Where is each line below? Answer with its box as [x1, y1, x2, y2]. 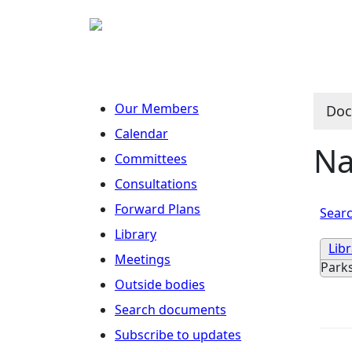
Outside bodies [115, 276, 205, 293]
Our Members [115, 100, 199, 117]
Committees [115, 150, 187, 167]
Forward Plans [115, 200, 200, 218]
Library [115, 225, 156, 243]
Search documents [115, 301, 226, 318]
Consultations [115, 175, 197, 192]
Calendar [115, 125, 168, 142]
